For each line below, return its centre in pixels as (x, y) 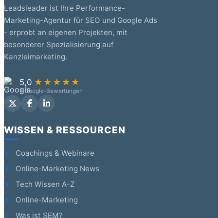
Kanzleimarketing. (36, 56)
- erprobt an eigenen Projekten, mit (66, 32)
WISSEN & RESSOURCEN (65, 130)
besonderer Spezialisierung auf (59, 44)
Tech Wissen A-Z (44, 184)
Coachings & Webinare (54, 153)
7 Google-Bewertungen (51, 91)
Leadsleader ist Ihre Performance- (64, 8)
